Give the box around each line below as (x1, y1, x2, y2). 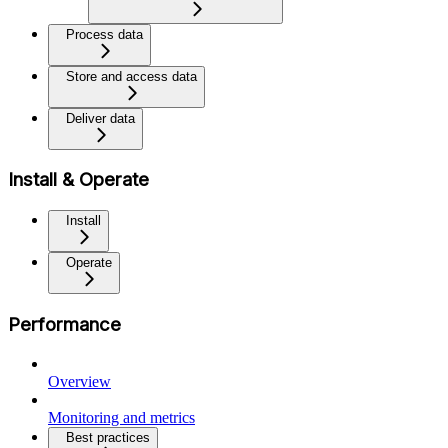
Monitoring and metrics (48, 408, 195, 426)
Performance (8, 312, 121, 336)
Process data (66, 26, 143, 42)
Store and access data (66, 68, 197, 84)
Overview (48, 372, 111, 390)
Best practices (66, 429, 150, 445)
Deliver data (66, 110, 135, 126)
